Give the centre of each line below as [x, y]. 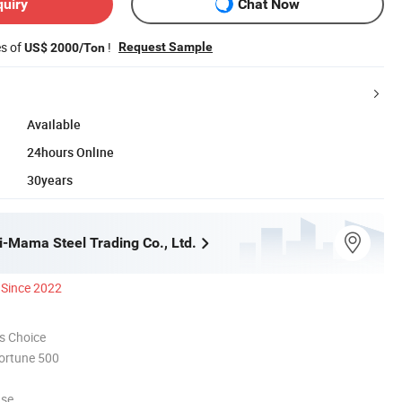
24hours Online [70, 152]
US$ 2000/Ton [65, 47]
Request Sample [166, 46]
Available [54, 124]
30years [50, 179]
